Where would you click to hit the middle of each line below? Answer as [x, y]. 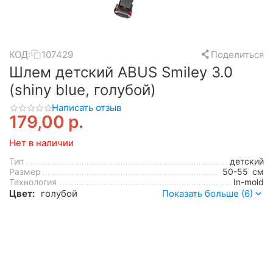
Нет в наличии [41, 143]
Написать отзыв [87, 108]
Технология [33, 182]
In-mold [249, 182]
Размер [25, 172]
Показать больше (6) [207, 194]
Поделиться [237, 54]
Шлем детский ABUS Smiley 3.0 [121, 72]
